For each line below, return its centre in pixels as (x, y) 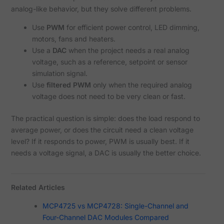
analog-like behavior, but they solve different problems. (101, 8)
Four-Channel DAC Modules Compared (105, 217)
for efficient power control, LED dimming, (132, 27)
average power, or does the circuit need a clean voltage (102, 129)
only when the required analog (141, 84)
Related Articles (38, 187)
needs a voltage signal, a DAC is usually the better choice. (106, 152)
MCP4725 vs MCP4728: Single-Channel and (115, 205)
